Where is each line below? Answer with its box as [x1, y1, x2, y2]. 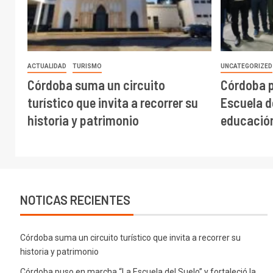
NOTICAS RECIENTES [19, 192, 130, 207]
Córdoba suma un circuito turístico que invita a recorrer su [19, 232, 241, 243]
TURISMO [73, 62, 102, 69]
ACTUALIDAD [27, 62, 66, 69]
